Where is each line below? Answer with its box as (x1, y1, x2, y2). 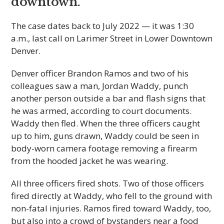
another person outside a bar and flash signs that (11, 92, 206, 104)
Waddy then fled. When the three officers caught (11, 117, 200, 129)
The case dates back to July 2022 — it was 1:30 (11, 20, 194, 31)
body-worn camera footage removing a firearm (11, 142, 197, 154)
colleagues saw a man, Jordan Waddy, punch (11, 80, 188, 91)
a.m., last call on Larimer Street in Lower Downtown (11, 32, 213, 44)
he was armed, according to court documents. (11, 105, 192, 116)
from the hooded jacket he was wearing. (11, 155, 168, 166)
